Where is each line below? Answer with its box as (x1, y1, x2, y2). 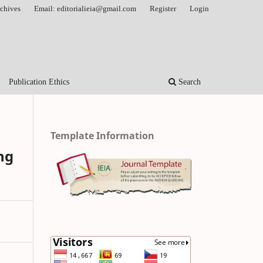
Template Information (50, 129, 154, 142)
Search (176, 77, 201, 86)
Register (150, 4, 177, 13)
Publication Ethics (8, 77, 69, 86)
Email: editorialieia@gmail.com (34, 4, 137, 13)
